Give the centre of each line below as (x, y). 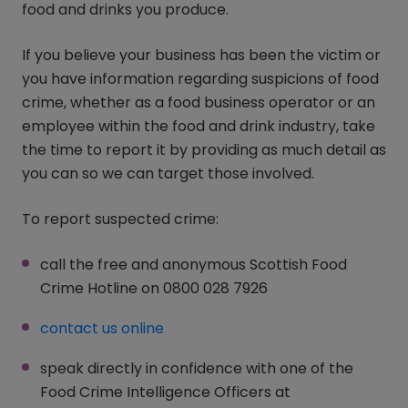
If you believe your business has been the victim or (201, 55)
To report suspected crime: (120, 219)
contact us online (102, 328)
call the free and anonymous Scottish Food (194, 265)
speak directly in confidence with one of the (197, 368)
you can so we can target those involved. (170, 173)
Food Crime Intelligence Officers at (165, 392)
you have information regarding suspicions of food (200, 79)
